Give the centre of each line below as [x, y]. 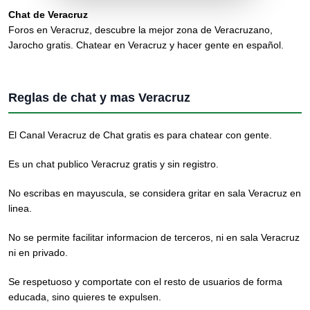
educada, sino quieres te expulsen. [85, 297]
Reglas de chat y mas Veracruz [99, 98]
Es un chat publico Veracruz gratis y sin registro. [113, 164]
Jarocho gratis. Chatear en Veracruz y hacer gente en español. [146, 45]
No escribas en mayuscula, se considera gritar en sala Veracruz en [155, 193]
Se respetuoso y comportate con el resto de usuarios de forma [145, 282]
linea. [20, 208]
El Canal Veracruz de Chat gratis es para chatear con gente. [140, 135]
